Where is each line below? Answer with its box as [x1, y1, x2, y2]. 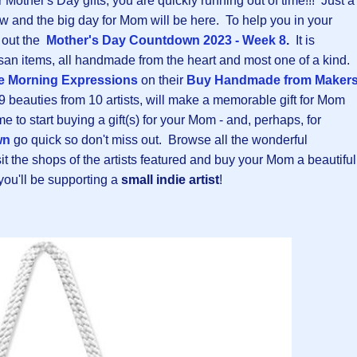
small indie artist [121, 173, 219, 187]
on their [138, 73, 186, 88]
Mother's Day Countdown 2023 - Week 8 [46, 33, 286, 48]
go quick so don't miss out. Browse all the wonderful [10, 133, 308, 147]
